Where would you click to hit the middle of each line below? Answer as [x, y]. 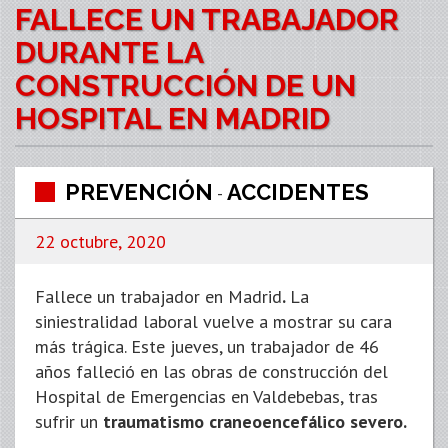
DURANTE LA [109, 52]
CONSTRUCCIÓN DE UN [185, 85]
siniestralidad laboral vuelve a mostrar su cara [213, 321]
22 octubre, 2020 [100, 241]
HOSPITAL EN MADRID [172, 118]
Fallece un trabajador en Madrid [158, 296]
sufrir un [66, 421]
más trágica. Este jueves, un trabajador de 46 [207, 346]
